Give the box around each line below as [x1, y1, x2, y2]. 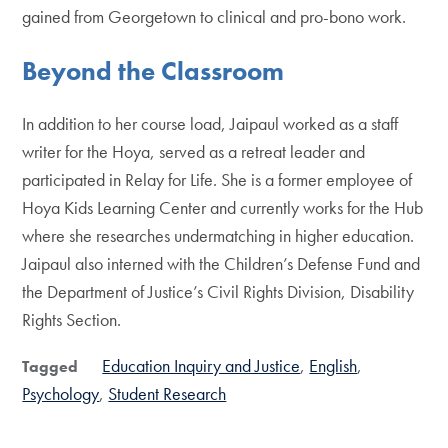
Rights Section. [22, 308, 122, 332]
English [309, 354, 358, 378]
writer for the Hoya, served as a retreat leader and [22, 140, 366, 164]
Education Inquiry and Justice [102, 354, 301, 378]
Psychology [22, 382, 100, 406]
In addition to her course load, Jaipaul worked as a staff [22, 112, 399, 136]
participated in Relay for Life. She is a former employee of [22, 168, 413, 192]
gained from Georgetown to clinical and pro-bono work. [22, 5, 411, 29]
